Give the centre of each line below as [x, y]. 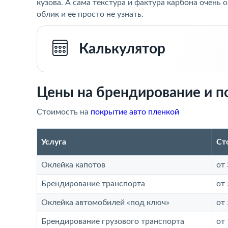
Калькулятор [122, 49]
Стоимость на [64, 112]
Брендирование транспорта [93, 184]
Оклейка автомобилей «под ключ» [105, 203]
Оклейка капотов [73, 165]
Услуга [54, 142]
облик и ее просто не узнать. [90, 14]
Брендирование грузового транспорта [113, 221]
